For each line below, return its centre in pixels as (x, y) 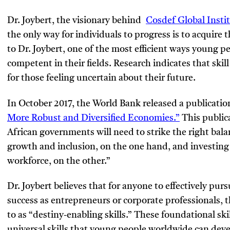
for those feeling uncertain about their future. (101, 78)
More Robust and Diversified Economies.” (93, 118)
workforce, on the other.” (59, 161)
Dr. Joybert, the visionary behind (76, 21)
